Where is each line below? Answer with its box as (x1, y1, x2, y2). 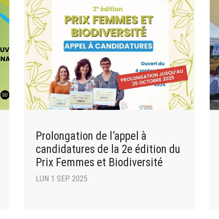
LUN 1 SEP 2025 (36, 174, 88, 183)
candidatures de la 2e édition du (36, 142, 180, 156)
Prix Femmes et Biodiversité (36, 155, 163, 169)
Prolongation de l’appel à (36, 129, 147, 143)
